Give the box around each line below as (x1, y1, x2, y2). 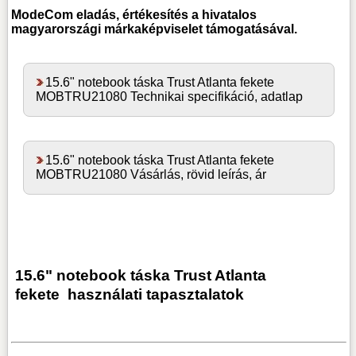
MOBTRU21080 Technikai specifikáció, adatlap (36, 90, 304, 104)
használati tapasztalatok (60, 286, 245, 304)
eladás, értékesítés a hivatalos (73, 8, 257, 22)
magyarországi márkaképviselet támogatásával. (11, 22, 298, 37)
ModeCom (11, 8, 74, 22)
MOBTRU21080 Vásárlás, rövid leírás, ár (36, 168, 267, 182)
